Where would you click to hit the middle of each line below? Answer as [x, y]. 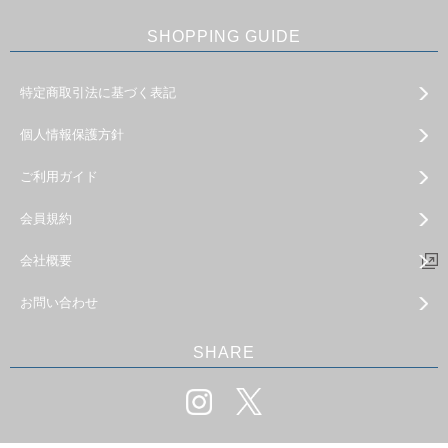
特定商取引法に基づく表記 [98, 92]
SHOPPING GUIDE [224, 36]
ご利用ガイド [59, 176]
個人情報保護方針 [72, 134]
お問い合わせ [59, 302]
